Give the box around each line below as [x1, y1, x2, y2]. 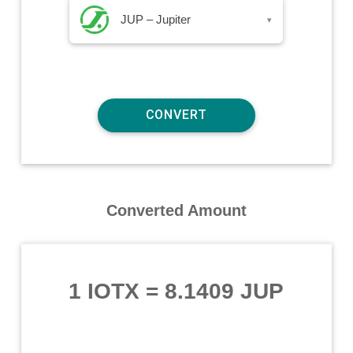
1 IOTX [69, 278, 140, 303]
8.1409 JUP [165, 278, 284, 303]
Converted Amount [106, 201, 247, 219]
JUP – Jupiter [121, 12, 191, 26]
